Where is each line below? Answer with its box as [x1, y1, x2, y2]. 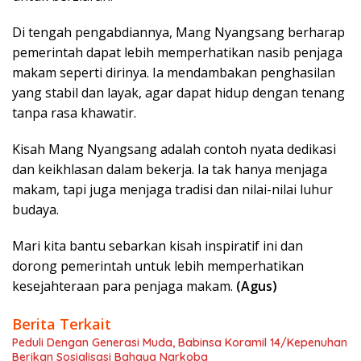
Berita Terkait [12, 314, 111, 334]
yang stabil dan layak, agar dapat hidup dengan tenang [12, 84, 345, 102]
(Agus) [236, 277, 280, 296]
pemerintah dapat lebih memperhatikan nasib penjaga [12, 44, 342, 62]
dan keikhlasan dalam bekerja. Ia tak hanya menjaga [12, 160, 327, 179]
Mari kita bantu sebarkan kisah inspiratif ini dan [12, 237, 303, 255]
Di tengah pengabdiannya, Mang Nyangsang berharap [12, 23, 345, 42]
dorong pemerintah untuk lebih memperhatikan [12, 257, 304, 276]
